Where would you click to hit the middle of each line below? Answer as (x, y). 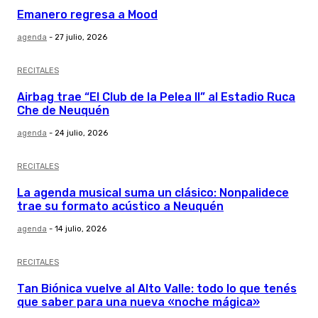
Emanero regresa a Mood (87, 15)
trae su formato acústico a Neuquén (120, 207)
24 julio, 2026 (81, 133)
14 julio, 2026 (81, 229)
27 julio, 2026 (81, 38)
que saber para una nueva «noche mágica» (138, 302)
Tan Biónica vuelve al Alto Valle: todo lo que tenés (157, 289)
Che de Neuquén (63, 111)
